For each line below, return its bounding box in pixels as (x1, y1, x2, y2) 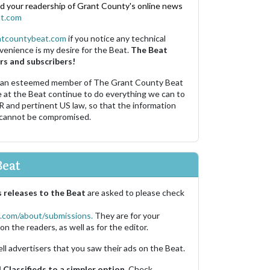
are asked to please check (87, 187, 184, 198)
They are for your (95, 210, 160, 221)
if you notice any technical (66, 33, 166, 44)
